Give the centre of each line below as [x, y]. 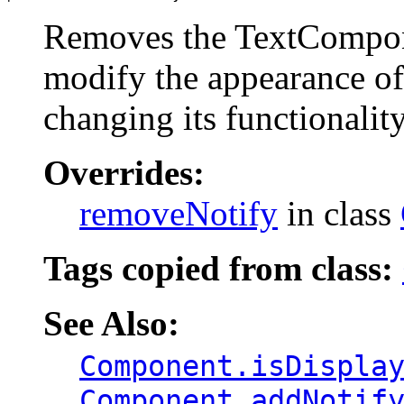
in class [339, 213]
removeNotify [179, 213]
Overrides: [124, 172]
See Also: [111, 323]
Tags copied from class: [223, 268]
